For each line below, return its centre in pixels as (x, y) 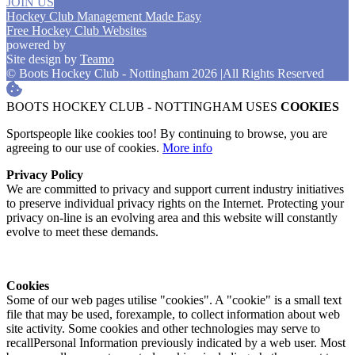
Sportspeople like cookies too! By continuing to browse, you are (167, 133)
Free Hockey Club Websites (76, 30)
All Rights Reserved (273, 73)
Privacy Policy (45, 174)
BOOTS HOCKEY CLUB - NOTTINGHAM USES (143, 106)
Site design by (43, 59)
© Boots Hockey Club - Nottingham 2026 (113, 73)
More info (187, 147)
